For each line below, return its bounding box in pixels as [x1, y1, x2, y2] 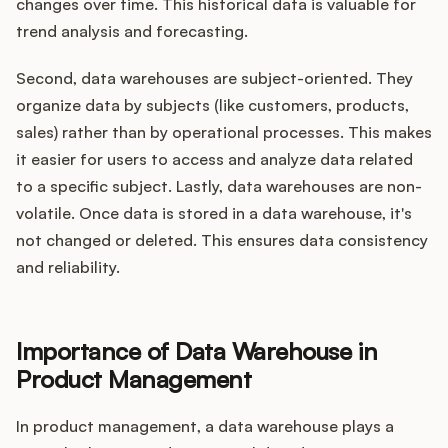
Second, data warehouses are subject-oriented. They [16, 68, 413, 89]
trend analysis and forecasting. [16, 21, 248, 42]
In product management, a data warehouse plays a [16, 416, 394, 437]
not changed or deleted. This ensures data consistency [16, 230, 428, 251]
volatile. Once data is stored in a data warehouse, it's [16, 203, 412, 224]
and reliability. [16, 257, 120, 278]
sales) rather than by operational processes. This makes [16, 122, 432, 143]
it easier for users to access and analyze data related [16, 149, 413, 170]
